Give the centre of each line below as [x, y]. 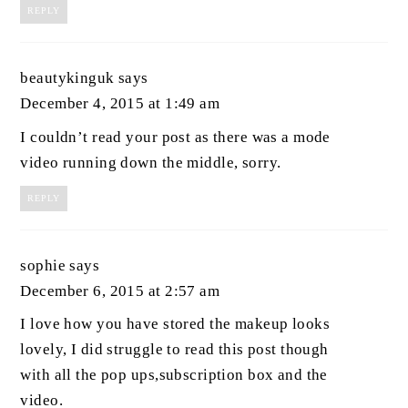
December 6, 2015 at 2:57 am [120, 291]
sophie [43, 265]
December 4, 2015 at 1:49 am [120, 104]
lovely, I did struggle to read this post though [174, 350]
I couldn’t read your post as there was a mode [175, 137]
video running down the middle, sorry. [151, 162]
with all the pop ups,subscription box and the [174, 375]
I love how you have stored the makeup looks [175, 324]
